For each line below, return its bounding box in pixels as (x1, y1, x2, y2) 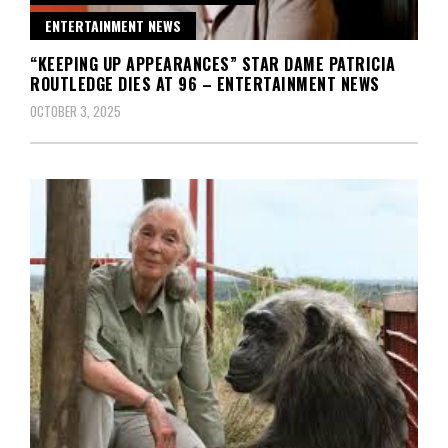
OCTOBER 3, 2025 (30, 100, 121, 121)
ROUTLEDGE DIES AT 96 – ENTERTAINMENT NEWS (30, 71, 380, 96)
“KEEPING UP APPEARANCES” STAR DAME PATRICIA (30, 51, 396, 76)
